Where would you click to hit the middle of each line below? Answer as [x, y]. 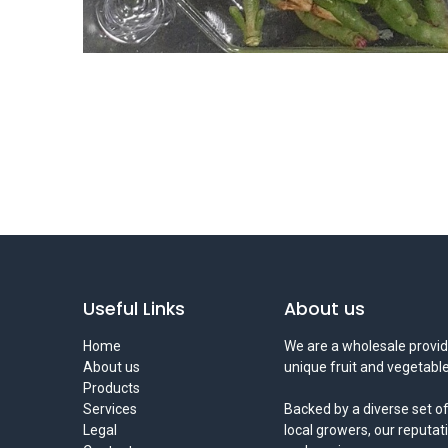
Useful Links [133, 309]
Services [109, 409]
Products [111, 388]
